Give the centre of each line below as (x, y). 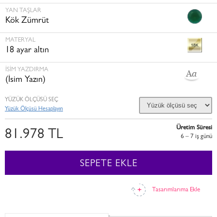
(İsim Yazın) (25, 80)
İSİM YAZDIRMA (27, 70)
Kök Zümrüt (27, 21)
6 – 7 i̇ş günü (196, 137)
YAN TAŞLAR (23, 11)
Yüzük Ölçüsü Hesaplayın (34, 109)
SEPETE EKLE (108, 164)
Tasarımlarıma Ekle (176, 190)
